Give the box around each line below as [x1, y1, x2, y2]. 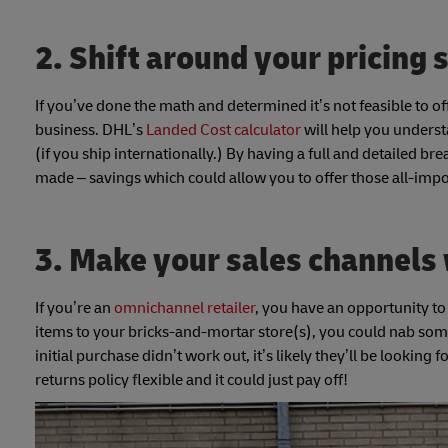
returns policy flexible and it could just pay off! [35, 369, 348, 390]
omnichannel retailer [114, 297, 255, 318]
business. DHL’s [35, 119, 146, 140]
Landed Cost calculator [146, 119, 301, 140]
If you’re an [35, 297, 114, 318]
